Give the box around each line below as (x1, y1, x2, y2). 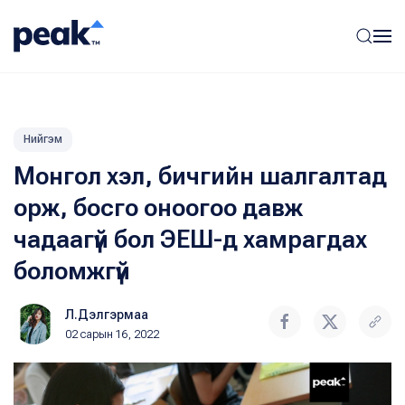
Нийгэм (24, 133, 62, 146)
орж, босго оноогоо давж (14, 193, 303, 222)
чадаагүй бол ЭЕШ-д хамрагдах (14, 225, 367, 254)
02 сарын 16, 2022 (65, 328, 159, 341)
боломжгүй (14, 257, 130, 286)
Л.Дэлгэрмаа (65, 307, 148, 322)
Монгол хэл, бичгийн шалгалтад (14, 162, 387, 191)
